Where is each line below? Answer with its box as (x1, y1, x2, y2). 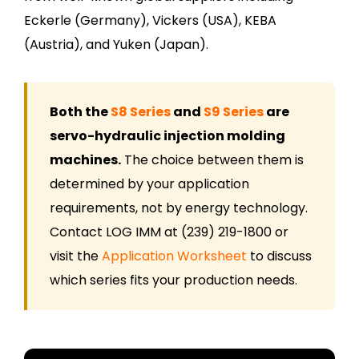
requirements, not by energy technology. (50, 199, 308, 218)
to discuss (247, 247, 312, 266)
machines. (50, 151, 121, 170)
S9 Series (204, 103, 264, 122)
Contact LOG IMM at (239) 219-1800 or (50, 223, 288, 242)
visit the (50, 247, 102, 266)
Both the (50, 103, 111, 122)
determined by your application (50, 175, 249, 194)
